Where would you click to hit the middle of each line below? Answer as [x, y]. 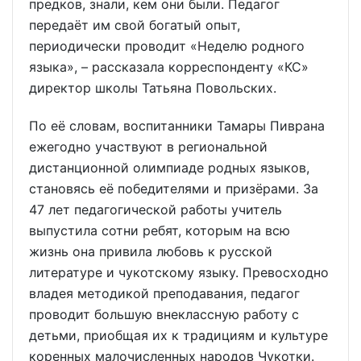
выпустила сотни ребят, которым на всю [160, 231]
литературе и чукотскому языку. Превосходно [179, 273]
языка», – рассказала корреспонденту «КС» [169, 67]
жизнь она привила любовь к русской [151, 252]
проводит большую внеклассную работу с [164, 315]
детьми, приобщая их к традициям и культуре [178, 336]
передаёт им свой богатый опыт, [135, 25]
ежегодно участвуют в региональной [151, 147]
